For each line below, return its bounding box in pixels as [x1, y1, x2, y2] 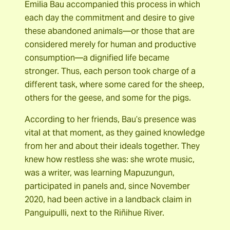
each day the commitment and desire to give [25, 12, 195, 23]
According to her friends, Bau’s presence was [25, 114, 196, 125]
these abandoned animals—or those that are [25, 25, 195, 36]
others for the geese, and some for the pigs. [25, 92, 191, 103]
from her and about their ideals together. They [25, 141, 200, 152]
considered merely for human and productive [25, 39, 196, 50]
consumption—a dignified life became [25, 52, 169, 63]
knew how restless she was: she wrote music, [25, 154, 195, 165]
